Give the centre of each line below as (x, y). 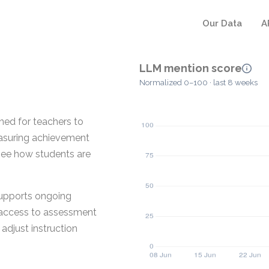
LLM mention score (191, 68)
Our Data (222, 23)
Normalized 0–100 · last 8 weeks (198, 83)
